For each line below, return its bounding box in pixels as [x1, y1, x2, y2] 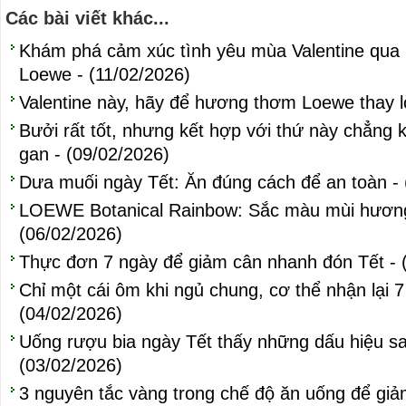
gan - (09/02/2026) [19, 144, 169, 164]
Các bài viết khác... [5, 8, 169, 28]
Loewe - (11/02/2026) [19, 64, 190, 84]
